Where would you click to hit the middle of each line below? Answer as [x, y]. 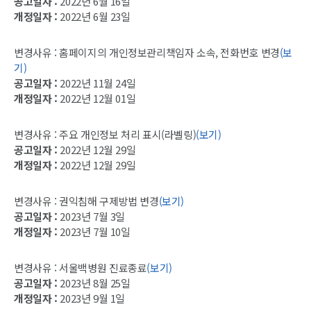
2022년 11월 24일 [96, 83]
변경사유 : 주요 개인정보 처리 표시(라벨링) [105, 135]
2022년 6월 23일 [94, 17]
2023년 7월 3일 [91, 217]
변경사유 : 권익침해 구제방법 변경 [86, 201]
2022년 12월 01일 [96, 99]
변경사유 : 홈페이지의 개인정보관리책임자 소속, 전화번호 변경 [147, 53]
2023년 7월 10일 [94, 232]
